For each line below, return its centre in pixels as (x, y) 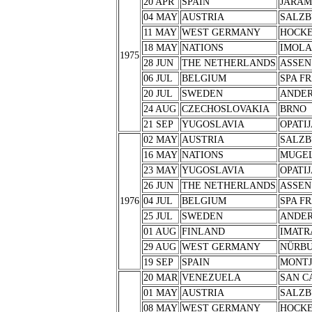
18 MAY (160, 48)
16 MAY (160, 155)
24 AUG (159, 109)
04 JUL (158, 201)
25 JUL (158, 216)
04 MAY (160, 17)
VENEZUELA (211, 278)
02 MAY (160, 140)
